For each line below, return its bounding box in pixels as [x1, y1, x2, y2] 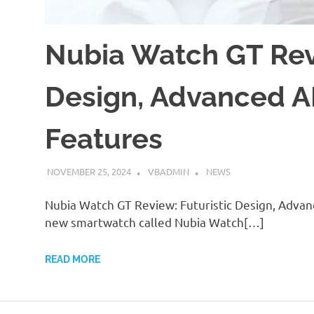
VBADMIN [147, 165, 189, 177]
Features [45, 122, 163, 156]
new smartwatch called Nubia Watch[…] [45, 214, 264, 230]
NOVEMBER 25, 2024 [46, 165, 131, 177]
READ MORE [45, 253, 100, 265]
